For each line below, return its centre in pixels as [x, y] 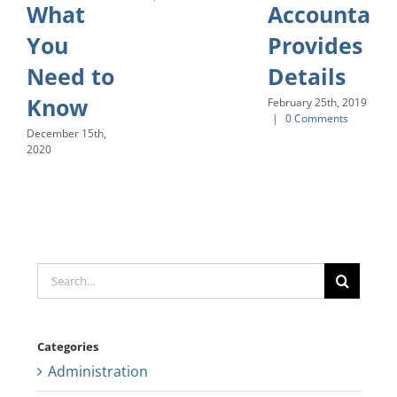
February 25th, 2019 [317, 102]
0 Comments [317, 118]
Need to [70, 76]
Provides [315, 45]
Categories [67, 347]
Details [307, 76]
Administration [97, 371]
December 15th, [66, 133]
